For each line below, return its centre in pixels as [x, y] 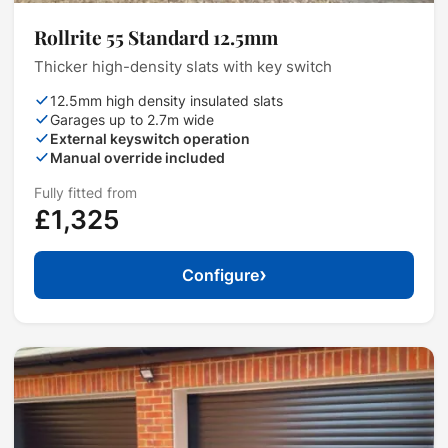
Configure [220, 275]
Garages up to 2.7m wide [132, 120]
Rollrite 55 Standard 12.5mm [156, 37]
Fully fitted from [85, 193]
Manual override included [137, 158]
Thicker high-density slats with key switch [183, 67]
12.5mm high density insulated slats [166, 101]
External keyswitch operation [150, 139]
